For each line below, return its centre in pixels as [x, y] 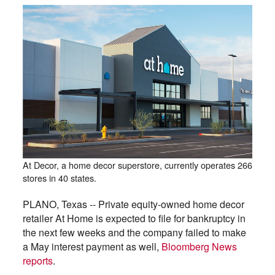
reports [37, 260]
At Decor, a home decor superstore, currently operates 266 [137, 165]
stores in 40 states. [59, 177]
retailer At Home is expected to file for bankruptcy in [134, 218]
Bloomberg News [199, 246]
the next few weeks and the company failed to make [134, 232]
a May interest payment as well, [92, 246]
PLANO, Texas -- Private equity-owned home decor [133, 204]
